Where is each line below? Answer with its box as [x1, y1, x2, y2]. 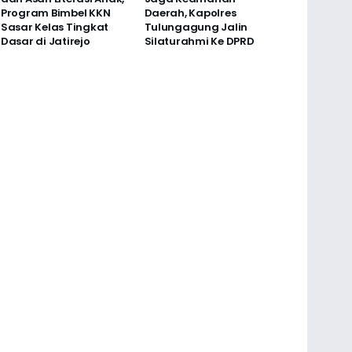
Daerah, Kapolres [144, 5, 236, 21]
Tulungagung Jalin [144, 20, 248, 35]
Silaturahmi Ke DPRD [144, 34, 255, 49]
